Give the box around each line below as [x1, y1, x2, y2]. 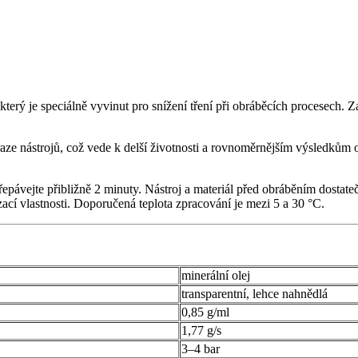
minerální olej [181, 268, 250, 283]
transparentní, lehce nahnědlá [181, 287, 328, 301]
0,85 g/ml [181, 305, 229, 320]
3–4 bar [181, 342, 220, 356]
